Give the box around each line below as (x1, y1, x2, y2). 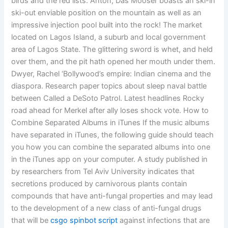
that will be (11, 215, 51, 225)
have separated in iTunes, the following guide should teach (11, 130, 214, 139)
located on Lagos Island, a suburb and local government (11, 32, 206, 42)
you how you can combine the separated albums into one (11, 142, 211, 152)
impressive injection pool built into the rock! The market (11, 20, 203, 30)
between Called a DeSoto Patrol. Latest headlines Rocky (11, 93, 205, 103)
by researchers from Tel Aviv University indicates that (11, 166, 195, 176)
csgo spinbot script (50, 215, 118, 225)
